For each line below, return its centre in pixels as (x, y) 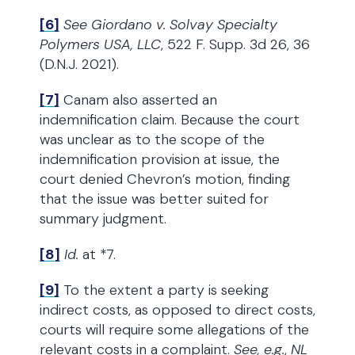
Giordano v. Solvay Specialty (184, 25)
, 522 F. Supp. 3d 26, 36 (235, 44)
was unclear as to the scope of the (152, 139)
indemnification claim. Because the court (170, 120)
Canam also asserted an (138, 100)
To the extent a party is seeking (164, 290)
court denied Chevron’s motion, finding (165, 179)
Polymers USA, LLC (100, 44)
